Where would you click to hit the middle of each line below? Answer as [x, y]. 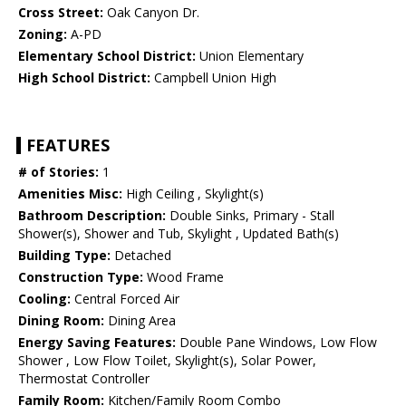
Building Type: [64, 256]
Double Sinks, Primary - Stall [250, 216]
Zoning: [43, 34]
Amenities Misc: [70, 194]
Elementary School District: [107, 56]
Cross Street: [61, 13]
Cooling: [44, 299]
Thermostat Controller [84, 379]
